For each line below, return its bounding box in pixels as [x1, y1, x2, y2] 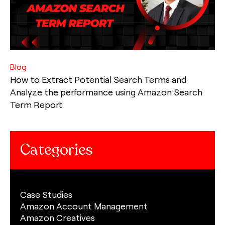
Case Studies [20, 189, 72, 200]
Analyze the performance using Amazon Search [10, 86, 202, 98]
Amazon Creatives [20, 212, 95, 223]
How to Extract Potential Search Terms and [10, 74, 186, 85]
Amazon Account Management [20, 200, 148, 212]
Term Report [10, 99, 62, 110]
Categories [20, 140, 93, 161]
